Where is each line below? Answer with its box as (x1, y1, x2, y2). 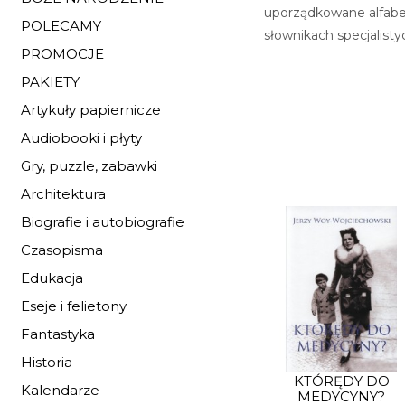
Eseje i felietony (21, 297, 127, 315)
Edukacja (21, 269, 83, 287)
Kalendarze (21, 381, 99, 399)
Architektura (21, 185, 106, 202)
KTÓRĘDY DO (293, 372, 390, 391)
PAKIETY (21, 73, 80, 90)
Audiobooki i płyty (21, 129, 142, 146)
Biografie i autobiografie (21, 213, 184, 231)
